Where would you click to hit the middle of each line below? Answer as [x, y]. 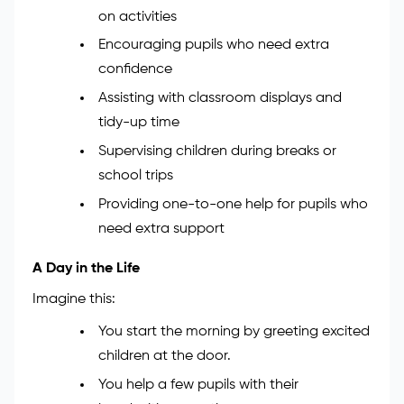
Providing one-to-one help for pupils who [233, 204]
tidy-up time [138, 123]
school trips [135, 175]
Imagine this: [74, 300]
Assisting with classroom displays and [220, 99]
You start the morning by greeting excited [234, 331]
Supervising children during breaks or [217, 151]
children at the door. [164, 356]
